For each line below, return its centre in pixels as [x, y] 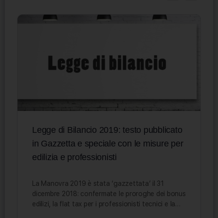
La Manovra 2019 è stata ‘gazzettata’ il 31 [98, 183]
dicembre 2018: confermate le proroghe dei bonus [109, 193]
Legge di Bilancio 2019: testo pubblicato [107, 130]
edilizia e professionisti [74, 157]
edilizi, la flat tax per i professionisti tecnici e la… [106, 204]
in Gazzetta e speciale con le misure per [108, 143]
